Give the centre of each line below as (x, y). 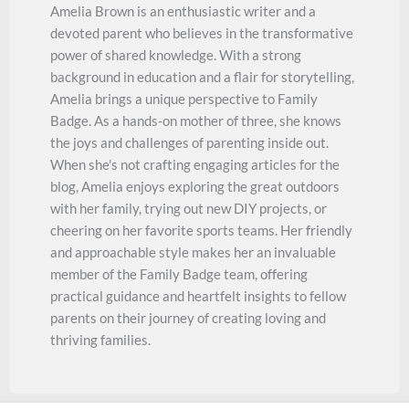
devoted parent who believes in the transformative (202, 32)
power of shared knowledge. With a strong (176, 54)
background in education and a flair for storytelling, (202, 76)
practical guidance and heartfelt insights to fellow (198, 295)
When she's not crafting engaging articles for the (195, 164)
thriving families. (100, 339)
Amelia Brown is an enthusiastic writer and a (183, 10)
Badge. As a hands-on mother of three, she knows (196, 120)
